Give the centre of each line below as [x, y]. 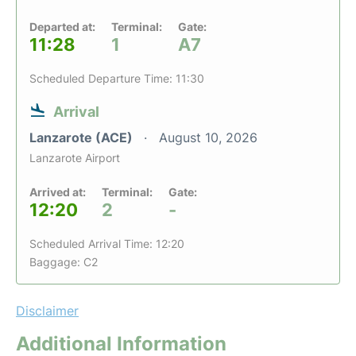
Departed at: [62, 27]
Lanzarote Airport [75, 158]
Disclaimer [47, 311]
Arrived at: [58, 192]
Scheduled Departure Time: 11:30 [117, 78]
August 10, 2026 [208, 137]
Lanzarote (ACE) [83, 137]
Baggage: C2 [64, 262]
